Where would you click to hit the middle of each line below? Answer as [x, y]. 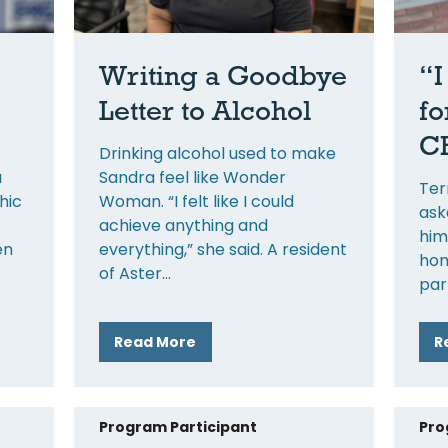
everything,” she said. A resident [222, 249]
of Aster [130, 273]
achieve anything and [183, 225]
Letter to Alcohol [204, 109]
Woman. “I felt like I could [196, 201]
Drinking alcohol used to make [217, 153]
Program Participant [177, 426]
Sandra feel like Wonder [192, 177]
